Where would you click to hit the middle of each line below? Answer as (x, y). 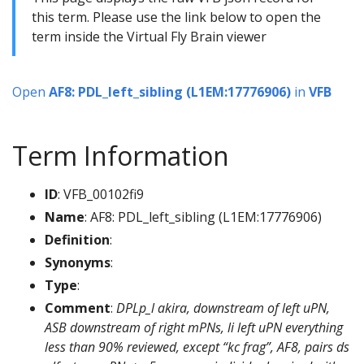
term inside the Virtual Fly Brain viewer (149, 37)
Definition (77, 240)
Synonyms (78, 263)
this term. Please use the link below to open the (176, 17)
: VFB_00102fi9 (101, 195)
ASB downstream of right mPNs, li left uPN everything (194, 328)
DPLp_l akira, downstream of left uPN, (223, 308)
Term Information (121, 156)
